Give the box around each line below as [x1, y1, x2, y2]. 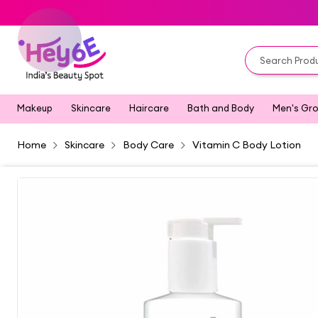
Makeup [17, 102, 53, 114]
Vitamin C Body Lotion [192, 138, 301, 151]
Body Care [123, 138, 174, 151]
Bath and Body [187, 102, 254, 114]
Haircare [128, 102, 169, 114]
